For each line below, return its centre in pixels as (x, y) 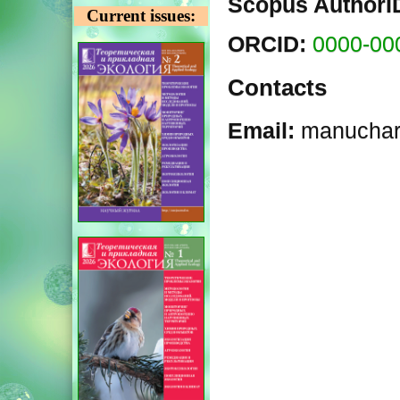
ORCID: (270, 45)
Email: (264, 130)
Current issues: (141, 15)
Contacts (277, 88)
